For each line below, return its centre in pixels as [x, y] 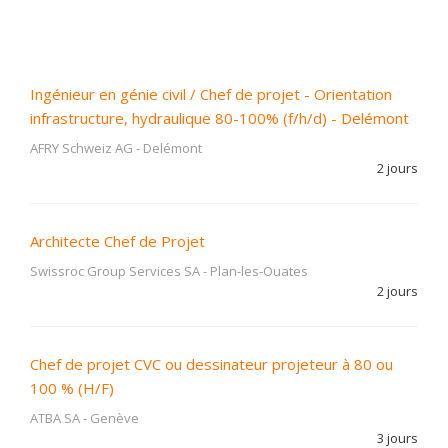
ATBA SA [55, 418]
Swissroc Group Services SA [115, 271]
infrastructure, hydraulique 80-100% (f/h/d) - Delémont [219, 118]
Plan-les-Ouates [259, 271]
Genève [114, 418]
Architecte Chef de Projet [117, 241]
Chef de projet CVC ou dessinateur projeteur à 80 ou [211, 364]
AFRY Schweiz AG [81, 148]
